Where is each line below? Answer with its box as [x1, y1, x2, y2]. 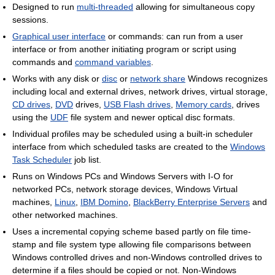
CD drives [12, 99, 50, 109]
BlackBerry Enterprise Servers [133, 197, 250, 207]
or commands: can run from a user [106, 31, 243, 41]
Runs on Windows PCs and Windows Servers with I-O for [12, 171, 233, 181]
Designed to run [12, 2, 77, 12]
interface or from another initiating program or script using [12, 44, 236, 54]
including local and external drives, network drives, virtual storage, [12, 87, 268, 96]
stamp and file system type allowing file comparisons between [12, 239, 251, 249]
